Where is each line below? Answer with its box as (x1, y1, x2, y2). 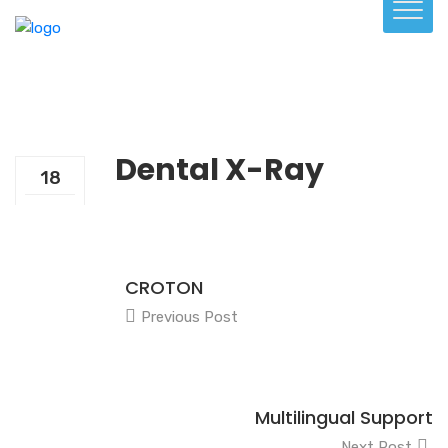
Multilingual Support (255, 405, 433, 430)
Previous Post (141, 308, 238, 326)
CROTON (125, 275, 203, 300)
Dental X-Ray (115, 149, 324, 191)
